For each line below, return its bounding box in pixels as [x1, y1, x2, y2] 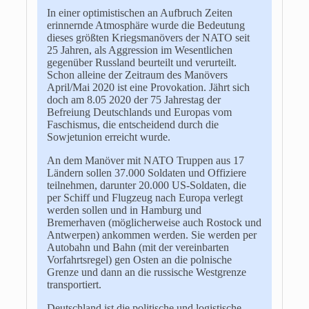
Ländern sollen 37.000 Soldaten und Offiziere [46, 166, 246, 179]
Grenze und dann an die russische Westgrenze [46, 266, 246, 278]
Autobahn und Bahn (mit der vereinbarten [46, 241, 229, 253]
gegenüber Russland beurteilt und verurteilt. [46, 56, 237, 68]
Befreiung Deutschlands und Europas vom [46, 106, 232, 118]
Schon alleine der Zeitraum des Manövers [46, 68, 228, 81]
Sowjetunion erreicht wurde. [46, 130, 170, 143]
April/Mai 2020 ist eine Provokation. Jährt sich [46, 81, 250, 93]
